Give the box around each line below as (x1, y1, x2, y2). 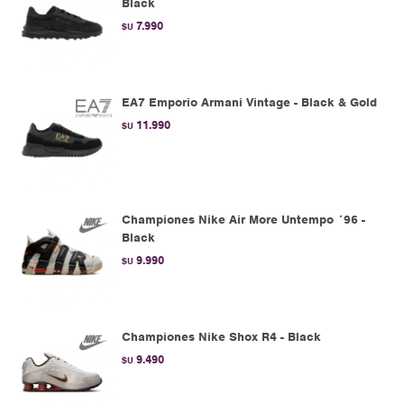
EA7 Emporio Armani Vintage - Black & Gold (122, 95, 377, 110)
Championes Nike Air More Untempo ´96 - (122, 212, 365, 227)
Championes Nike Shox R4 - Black (122, 329, 321, 344)
